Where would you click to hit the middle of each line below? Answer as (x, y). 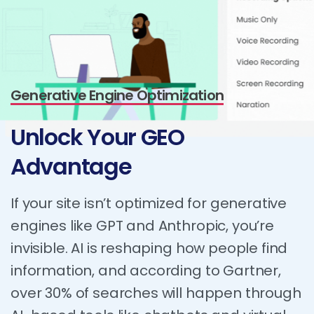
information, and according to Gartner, (146, 270)
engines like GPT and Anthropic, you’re (142, 225)
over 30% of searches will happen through (156, 293)
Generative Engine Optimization (117, 95)
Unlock (47, 137)
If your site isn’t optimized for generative (149, 203)
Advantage (71, 166)
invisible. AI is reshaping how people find (149, 248)
